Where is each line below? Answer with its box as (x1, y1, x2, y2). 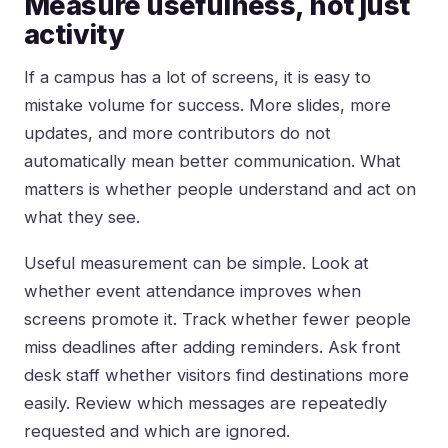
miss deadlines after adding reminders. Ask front (24, 337, 401, 358)
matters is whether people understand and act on (24, 179, 416, 200)
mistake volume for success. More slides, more (24, 95, 391, 116)
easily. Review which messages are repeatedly (24, 393, 387, 414)
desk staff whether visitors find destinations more (24, 365, 409, 386)
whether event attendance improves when (24, 281, 361, 302)
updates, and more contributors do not (24, 123, 331, 144)
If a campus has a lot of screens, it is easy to (24, 67, 371, 88)
